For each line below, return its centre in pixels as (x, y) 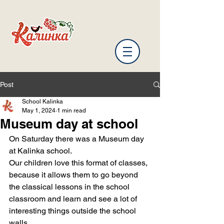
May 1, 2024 (39, 110)
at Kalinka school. (40, 151)
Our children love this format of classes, (79, 163)
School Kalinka (42, 101)
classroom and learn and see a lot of (74, 199)
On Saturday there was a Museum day (77, 139)
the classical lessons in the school (70, 187)
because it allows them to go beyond (74, 175)
